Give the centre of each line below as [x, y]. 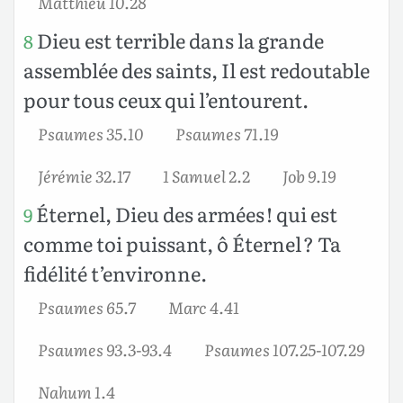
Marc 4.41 [204, 306]
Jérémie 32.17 [84, 175]
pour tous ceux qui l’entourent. [166, 99]
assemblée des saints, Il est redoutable [197, 69]
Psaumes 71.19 [227, 133]
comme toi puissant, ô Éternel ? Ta [182, 243]
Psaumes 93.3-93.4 [105, 349]
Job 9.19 [309, 175]
